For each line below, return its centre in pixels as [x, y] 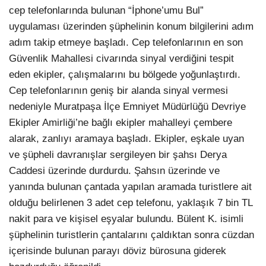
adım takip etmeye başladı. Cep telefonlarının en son [126, 42]
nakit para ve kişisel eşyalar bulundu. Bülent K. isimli [126, 218]
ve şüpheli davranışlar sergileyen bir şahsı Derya [118, 154]
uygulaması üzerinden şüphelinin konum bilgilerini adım [131, 26]
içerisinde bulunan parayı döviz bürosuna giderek [118, 251]
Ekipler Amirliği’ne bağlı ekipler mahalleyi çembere [121, 122]
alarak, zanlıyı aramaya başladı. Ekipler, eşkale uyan [126, 138]
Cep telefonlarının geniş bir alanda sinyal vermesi [118, 90]
